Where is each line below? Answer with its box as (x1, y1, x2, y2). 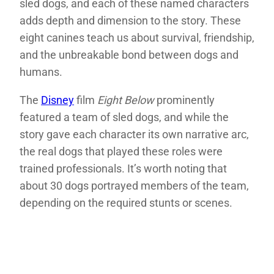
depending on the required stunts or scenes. (20, 196, 232, 210)
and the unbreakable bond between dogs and (20, 48, 239, 62)
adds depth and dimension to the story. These (20, 14, 241, 28)
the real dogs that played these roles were (20, 145, 223, 158)
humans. (20, 65, 62, 79)
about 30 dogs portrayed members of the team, (20, 179, 249, 193)
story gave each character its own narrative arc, (20, 128, 249, 141)
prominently (157, 94, 215, 107)
